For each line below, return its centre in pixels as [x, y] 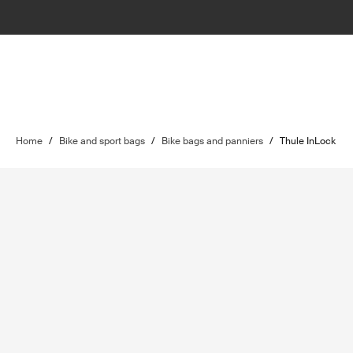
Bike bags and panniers [212, 141]
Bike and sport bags [102, 141]
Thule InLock [308, 141]
